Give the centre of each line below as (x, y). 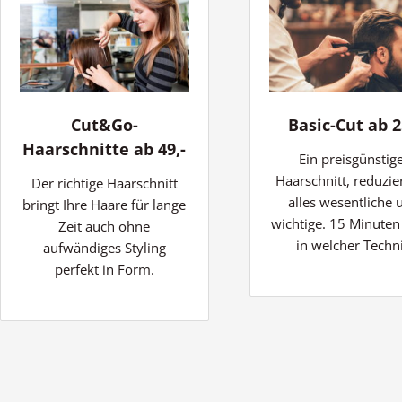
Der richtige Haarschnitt (104, 183)
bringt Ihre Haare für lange (105, 204)
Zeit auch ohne (105, 226)
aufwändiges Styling (104, 247)
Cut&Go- (104, 124)
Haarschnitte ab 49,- (105, 149)
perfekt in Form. (104, 269)
